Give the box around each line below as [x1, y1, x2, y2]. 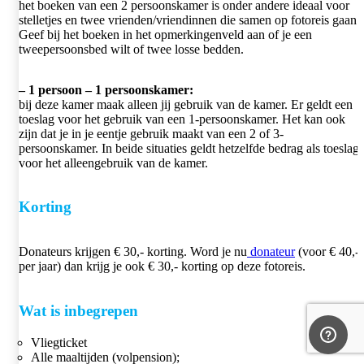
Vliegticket [31, 335, 87, 349]
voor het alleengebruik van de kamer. [19, 155, 208, 170]
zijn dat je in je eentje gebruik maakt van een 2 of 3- [19, 126, 284, 141]
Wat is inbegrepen [19, 301, 138, 319]
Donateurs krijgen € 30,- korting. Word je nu [19, 245, 247, 259]
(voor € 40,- [295, 245, 359, 259]
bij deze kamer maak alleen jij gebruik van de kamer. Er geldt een [19, 97, 353, 111]
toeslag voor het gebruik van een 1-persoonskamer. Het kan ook [19, 111, 345, 126]
